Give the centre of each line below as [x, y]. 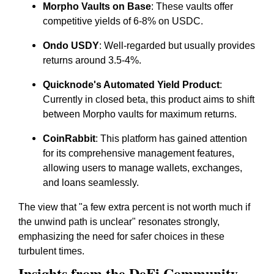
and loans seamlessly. [91, 183]
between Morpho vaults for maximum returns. [140, 114]
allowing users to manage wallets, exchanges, [143, 168]
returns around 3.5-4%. [92, 60]
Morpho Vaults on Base [97, 6]
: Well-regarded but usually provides [177, 46]
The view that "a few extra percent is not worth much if [134, 207]
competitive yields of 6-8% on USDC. [123, 21]
